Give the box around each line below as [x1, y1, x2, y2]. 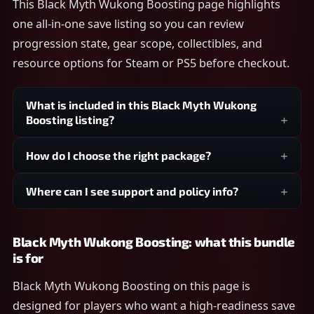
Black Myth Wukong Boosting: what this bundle [13, 234, 295, 250]
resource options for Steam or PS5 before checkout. [13, 55, 289, 71]
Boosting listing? [26, 113, 114, 126]
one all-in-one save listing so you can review [13, 16, 244, 32]
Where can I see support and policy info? [26, 184, 238, 198]
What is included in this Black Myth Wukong [26, 98, 257, 111]
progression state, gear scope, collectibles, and [13, 36, 262, 51]
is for [13, 250, 43, 266]
